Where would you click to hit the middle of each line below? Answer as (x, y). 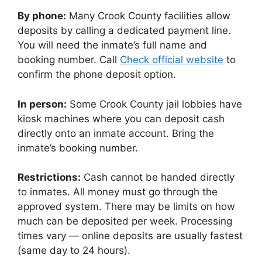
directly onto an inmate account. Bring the (116, 133)
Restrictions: (49, 177)
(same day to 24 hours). (74, 250)
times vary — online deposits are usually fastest (130, 236)
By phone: (42, 16)
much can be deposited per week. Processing (125, 221)
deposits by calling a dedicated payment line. (124, 30)
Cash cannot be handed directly (158, 177)
